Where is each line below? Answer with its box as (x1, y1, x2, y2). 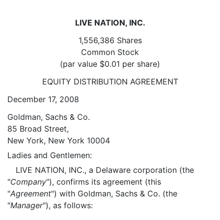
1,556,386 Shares (78, 35, 142, 45)
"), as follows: (43, 200, 93, 210)
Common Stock (81, 47, 139, 57)
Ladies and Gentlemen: (7, 150, 92, 160)
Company (10, 177, 46, 187)
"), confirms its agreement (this (46, 177, 161, 187)
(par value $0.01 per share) (60, 59, 160, 69)
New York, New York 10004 (7, 136, 110, 145)
